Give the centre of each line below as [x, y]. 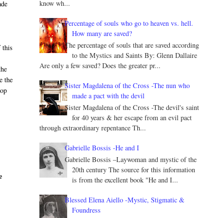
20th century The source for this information [134, 169]
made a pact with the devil [109, 96]
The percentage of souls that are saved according [132, 45]
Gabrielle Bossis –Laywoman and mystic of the [131, 159]
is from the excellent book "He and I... [125, 180]
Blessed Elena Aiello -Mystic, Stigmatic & [125, 200]
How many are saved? [102, 34]
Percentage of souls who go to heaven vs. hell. [129, 23]
